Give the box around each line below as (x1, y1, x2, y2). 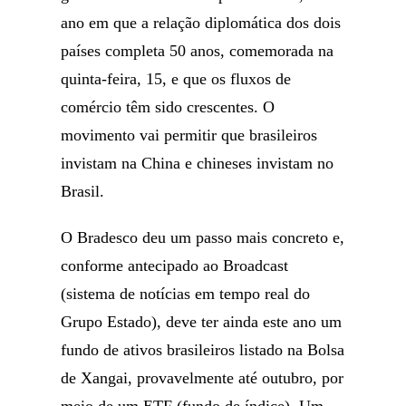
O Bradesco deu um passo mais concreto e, (61, 228, 345, 246)
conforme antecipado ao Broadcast (61, 256, 289, 275)
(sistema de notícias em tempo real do (61, 285, 311, 303)
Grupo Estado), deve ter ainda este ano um (61, 313, 343, 331)
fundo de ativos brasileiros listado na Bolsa (61, 341, 345, 359)
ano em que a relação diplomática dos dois (61, 14, 342, 32)
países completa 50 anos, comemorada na (61, 42, 334, 60)
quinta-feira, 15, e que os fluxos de (61, 70, 292, 88)
